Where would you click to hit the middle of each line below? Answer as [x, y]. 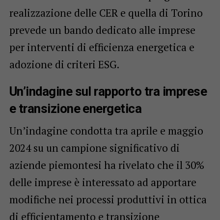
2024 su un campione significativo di [94, 148]
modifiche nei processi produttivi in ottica [108, 199]
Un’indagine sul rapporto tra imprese [108, 91]
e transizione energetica [75, 108]
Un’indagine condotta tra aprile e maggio [106, 130]
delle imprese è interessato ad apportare [103, 182]
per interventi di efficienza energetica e [102, 47]
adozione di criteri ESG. [64, 64]
